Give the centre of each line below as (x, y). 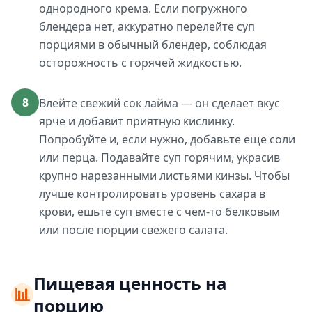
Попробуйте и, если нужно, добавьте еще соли (167, 139)
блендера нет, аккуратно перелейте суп (147, 26)
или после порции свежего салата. (133, 230)
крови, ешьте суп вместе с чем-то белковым (159, 212)
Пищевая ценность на (130, 283)
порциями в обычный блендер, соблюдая (153, 45)
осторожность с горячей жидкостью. (140, 63)
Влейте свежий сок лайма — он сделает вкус (159, 103)
